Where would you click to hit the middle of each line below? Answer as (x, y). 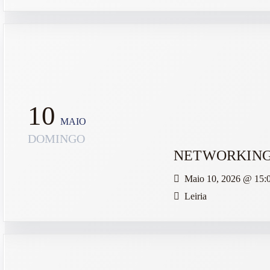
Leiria (196, 196)
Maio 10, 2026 (214, 178)
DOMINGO (56, 139)
